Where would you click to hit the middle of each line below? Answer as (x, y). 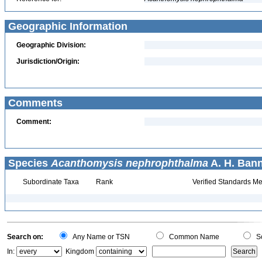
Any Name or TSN (99, 237)
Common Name (192, 237)
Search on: (25, 237)
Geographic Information (66, 26)
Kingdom (80, 251)
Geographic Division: (51, 45)
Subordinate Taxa (50, 182)
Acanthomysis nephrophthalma (130, 163)
